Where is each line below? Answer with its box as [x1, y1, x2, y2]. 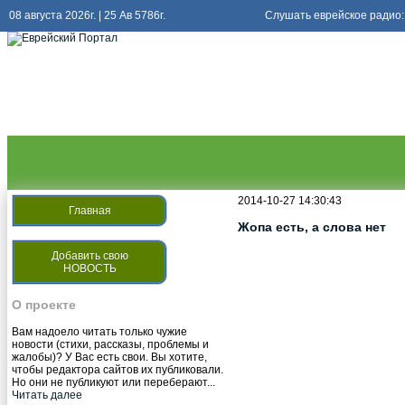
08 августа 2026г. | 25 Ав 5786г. [9, 9, 165, 22]
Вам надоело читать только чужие [12, 325, 187, 338]
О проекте [12, 297, 76, 313]
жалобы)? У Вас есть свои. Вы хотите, [12, 350, 207, 363]
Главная [68, 204, 111, 217]
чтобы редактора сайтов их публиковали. [12, 363, 223, 376]
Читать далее [12, 388, 82, 401]
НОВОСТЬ [62, 262, 117, 275]
